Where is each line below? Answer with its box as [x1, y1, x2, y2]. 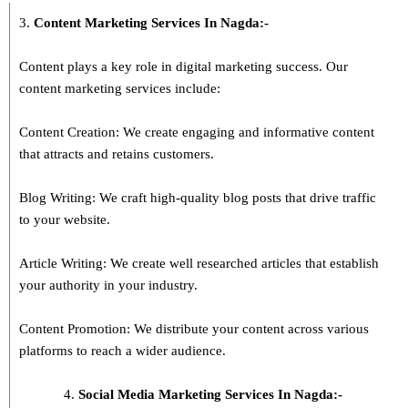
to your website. [19, 211, 110, 227]
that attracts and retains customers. [19, 146, 214, 161]
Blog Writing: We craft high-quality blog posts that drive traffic [19, 189, 376, 205]
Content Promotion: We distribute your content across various [19, 321, 369, 336]
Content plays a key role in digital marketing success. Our [19, 58, 348, 74]
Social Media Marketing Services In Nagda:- [78, 386, 342, 402]
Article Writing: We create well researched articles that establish [19, 255, 379, 270]
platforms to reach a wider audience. [19, 342, 226, 358]
